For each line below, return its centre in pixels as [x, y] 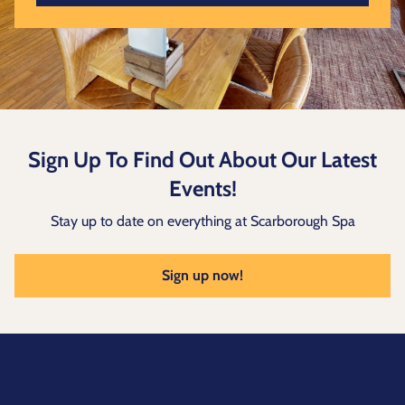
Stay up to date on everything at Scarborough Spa [202, 221]
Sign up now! [202, 275]
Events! [202, 188]
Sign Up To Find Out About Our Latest [202, 159]
